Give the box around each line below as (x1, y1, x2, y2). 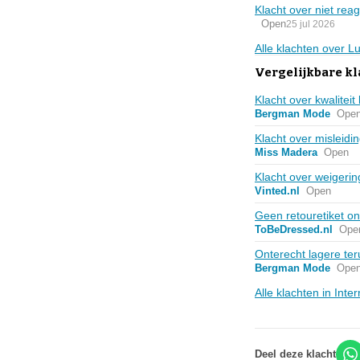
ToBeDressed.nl (255, 223, 333, 235)
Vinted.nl (255, 185, 300, 197)
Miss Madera (255, 146, 317, 158)
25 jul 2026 (286, 18, 335, 30)
